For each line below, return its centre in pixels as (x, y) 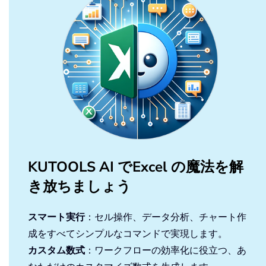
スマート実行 (56, 217)
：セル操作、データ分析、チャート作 (166, 217)
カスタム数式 (56, 250)
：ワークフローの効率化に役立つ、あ (166, 250)
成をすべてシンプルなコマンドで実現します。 (128, 234)
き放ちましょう (80, 187)
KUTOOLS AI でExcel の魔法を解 (136, 167)
